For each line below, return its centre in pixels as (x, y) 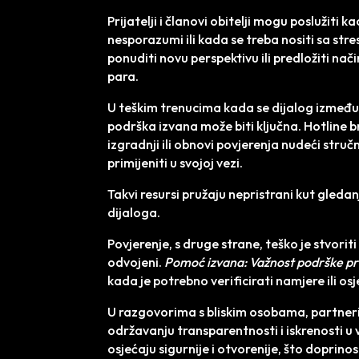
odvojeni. (136, 262)
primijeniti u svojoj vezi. (175, 163)
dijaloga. (134, 212)
